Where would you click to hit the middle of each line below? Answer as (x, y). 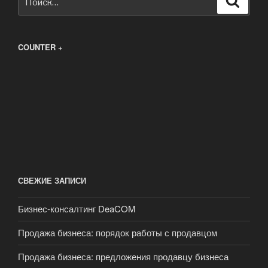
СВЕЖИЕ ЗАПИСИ (52, 181)
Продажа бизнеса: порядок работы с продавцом (118, 233)
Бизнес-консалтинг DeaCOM (77, 209)
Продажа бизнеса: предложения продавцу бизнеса (123, 257)
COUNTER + (40, 47)
